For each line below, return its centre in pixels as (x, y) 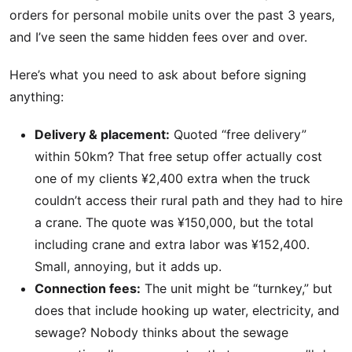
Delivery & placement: (102, 134)
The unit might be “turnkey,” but (236, 288)
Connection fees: (88, 288)
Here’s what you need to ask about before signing (158, 75)
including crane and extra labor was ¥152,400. (172, 244)
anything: (37, 97)
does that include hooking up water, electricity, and (187, 310)
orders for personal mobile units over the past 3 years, (172, 15)
